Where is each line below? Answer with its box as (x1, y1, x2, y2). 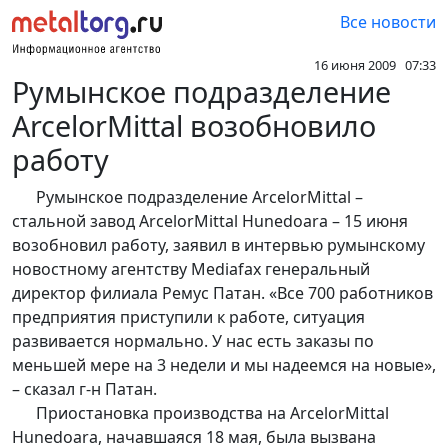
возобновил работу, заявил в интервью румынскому (12, 234, 425, 257)
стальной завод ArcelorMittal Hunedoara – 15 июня (12, 210, 408, 233)
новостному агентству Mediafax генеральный (12, 258, 370, 281)
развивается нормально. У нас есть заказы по (12, 330, 374, 353)
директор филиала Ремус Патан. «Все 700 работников (12, 282, 433, 305)
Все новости (340, 11, 436, 33)
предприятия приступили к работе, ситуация (12, 306, 365, 329)
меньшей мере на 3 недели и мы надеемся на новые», (12, 354, 436, 377)
